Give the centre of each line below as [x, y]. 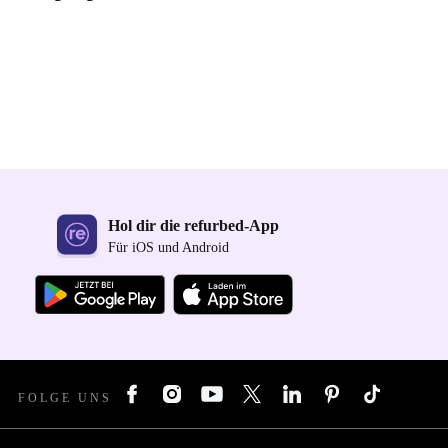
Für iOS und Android [168, 248]
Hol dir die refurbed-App [193, 226]
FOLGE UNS [65, 398]
